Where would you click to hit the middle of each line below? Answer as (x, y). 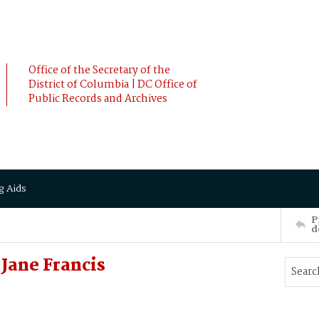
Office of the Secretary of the (99, 70)
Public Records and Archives (98, 99)
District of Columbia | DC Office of (113, 85)
